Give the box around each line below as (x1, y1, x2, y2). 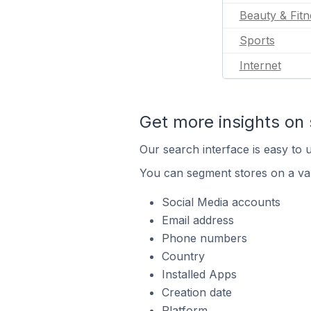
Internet (239, 58, 281, 72)
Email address (161, 213, 234, 227)
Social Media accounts (161, 195, 280, 209)
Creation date (161, 285, 232, 299)
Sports (239, 33, 275, 47)
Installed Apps (161, 267, 237, 281)
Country (161, 249, 205, 263)
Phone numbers (161, 231, 247, 245)
